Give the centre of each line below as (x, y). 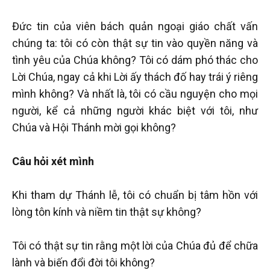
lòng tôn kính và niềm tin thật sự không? (107, 212)
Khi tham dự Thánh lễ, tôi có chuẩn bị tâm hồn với (135, 195)
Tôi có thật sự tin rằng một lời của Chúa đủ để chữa (135, 245)
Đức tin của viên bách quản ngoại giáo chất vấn (135, 26)
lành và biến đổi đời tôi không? (83, 262)
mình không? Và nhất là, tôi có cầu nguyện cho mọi (135, 93)
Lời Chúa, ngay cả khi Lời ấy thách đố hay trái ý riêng (135, 77)
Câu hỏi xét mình (53, 161)
